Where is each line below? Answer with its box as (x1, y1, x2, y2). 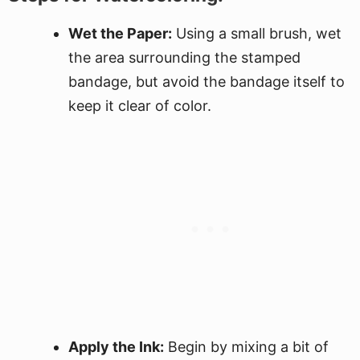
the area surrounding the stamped (68, 49, 301, 66)
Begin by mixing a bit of (164, 338, 329, 355)
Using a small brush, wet (172, 25, 342, 42)
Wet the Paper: (68, 25, 172, 42)
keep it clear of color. (68, 97, 211, 114)
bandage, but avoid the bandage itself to (68, 73, 345, 90)
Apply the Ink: (68, 338, 164, 355)
